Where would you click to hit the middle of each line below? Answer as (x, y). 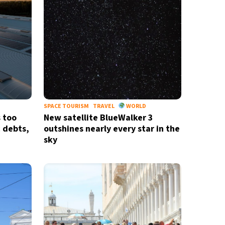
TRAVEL (103, 106)
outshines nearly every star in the (111, 129)
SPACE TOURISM (66, 106)
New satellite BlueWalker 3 (98, 118)
